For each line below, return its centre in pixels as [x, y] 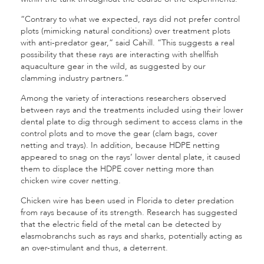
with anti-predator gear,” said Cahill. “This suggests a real [128, 43]
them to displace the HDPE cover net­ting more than [117, 169]
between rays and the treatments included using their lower [132, 110]
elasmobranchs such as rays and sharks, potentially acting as [131, 236]
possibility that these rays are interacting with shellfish [120, 55]
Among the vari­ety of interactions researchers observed [123, 98]
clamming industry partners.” [75, 78]
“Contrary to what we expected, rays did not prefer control [130, 19]
